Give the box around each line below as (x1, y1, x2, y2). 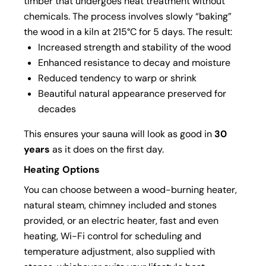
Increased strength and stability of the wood (38, 40, 231, 53)
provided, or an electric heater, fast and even (24, 214, 218, 227)
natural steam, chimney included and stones (24, 198, 217, 211)
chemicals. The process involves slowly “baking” (24, 9, 232, 23)
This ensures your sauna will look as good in (24, 127, 214, 140)
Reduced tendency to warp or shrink (38, 71, 197, 84)
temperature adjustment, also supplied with (24, 245, 215, 258)
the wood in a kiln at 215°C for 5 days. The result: (24, 25, 232, 38)
